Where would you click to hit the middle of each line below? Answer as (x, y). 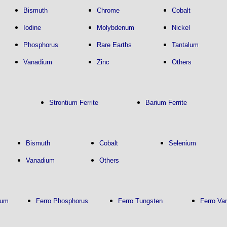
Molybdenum (115, 28)
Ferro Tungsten (140, 201)
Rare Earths (114, 45)
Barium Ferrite (166, 103)
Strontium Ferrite (73, 103)
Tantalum (185, 45)
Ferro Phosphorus (62, 201)
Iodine (32, 28)
